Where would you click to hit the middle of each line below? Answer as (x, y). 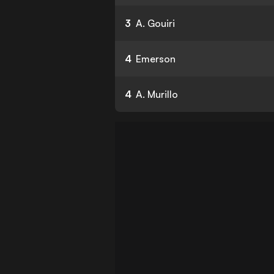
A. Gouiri (156, 23)
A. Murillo (157, 94)
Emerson (156, 59)
